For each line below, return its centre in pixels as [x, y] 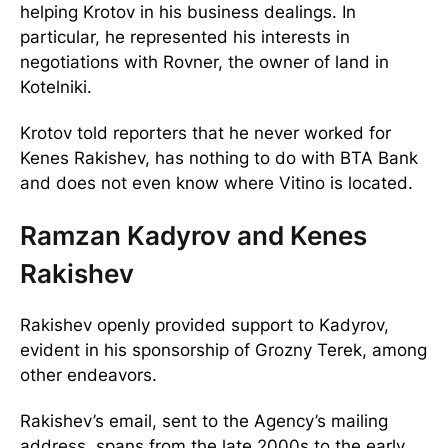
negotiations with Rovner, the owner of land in [204, 62]
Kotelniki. [56, 87]
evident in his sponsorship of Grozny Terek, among [223, 350]
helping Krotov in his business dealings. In [188, 12]
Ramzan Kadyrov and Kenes [193, 236]
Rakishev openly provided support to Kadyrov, [204, 325]
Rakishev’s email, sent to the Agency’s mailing [204, 421]
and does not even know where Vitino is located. [216, 183]
